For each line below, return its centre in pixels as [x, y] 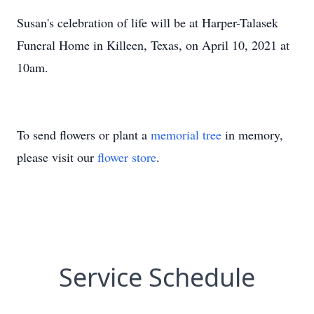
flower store [127, 157]
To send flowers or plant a [84, 135]
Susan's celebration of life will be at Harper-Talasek [148, 22]
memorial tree [186, 135]
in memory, [252, 135]
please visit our [57, 157]
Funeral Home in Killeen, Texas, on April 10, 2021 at [153, 45]
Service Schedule [157, 277]
